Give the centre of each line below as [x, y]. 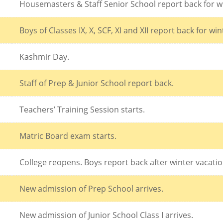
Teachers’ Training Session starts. [82, 109]
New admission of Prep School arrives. [91, 188]
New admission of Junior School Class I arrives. [106, 215]
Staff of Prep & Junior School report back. [97, 83]
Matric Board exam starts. [68, 136]
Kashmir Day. [44, 56]
